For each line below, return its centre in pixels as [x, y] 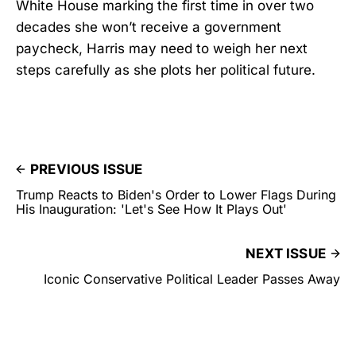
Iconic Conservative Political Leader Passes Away [192, 279]
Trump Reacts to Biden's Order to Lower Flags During [176, 194]
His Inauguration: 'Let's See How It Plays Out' [151, 209]
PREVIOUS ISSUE [87, 169]
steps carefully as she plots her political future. [166, 70]
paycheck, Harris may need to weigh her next [162, 48]
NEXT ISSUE [286, 253]
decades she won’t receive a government [149, 27]
